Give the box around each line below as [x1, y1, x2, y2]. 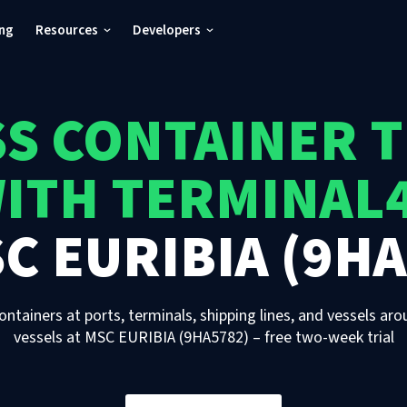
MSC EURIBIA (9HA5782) [84, 326, 249, 349]
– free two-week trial [248, 326, 394, 349]
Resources [35, 21, 98, 40]
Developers [133, 21, 201, 40]
